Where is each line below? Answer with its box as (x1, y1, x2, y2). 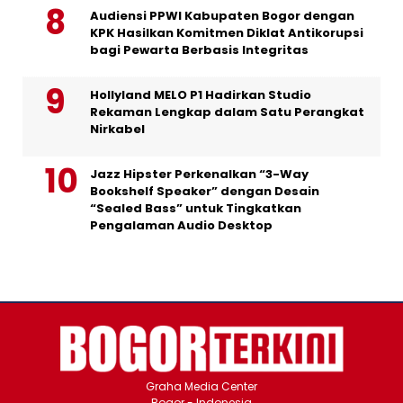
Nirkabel (90, 121, 145, 139)
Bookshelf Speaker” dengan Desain (90, 183, 319, 201)
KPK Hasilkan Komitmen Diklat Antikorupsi (90, 24, 363, 42)
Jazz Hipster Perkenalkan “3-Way (90, 166, 309, 184)
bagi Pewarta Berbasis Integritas (90, 41, 309, 59)
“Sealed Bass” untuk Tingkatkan (90, 200, 301, 218)
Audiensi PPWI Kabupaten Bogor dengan (90, 7, 354, 25)
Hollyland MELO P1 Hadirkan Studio (90, 86, 311, 104)
